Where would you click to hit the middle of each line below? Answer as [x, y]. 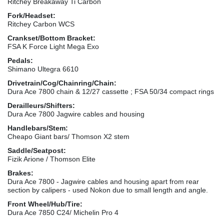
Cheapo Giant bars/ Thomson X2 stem [68, 136]
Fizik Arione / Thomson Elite [51, 159]
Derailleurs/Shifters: [41, 105]
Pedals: [20, 60]
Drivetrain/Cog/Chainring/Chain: [62, 83]
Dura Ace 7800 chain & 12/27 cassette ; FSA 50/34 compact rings [111, 91]
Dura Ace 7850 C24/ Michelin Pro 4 [63, 212]
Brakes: [20, 173]
